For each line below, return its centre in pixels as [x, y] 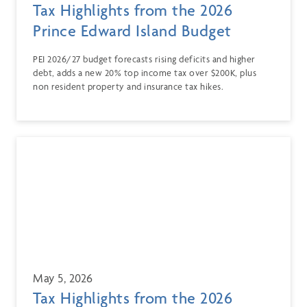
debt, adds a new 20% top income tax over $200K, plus [145, 73]
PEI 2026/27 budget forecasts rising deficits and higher [144, 59]
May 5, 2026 [63, 278]
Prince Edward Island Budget [132, 31]
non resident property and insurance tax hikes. [128, 87]
